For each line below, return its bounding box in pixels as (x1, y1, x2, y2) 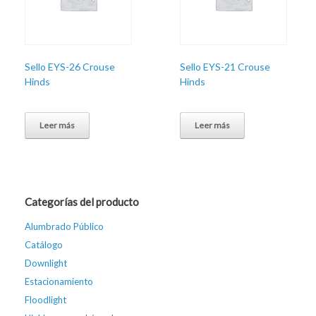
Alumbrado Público (25, 220, 104, 232)
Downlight (25, 257, 67, 269)
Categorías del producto (25, 195, 139, 208)
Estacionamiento (25, 275, 93, 287)
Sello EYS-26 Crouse (25, 60, 115, 73)
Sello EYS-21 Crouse (180, 60, 271, 73)
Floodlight (25, 293, 66, 305)
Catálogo (25, 238, 63, 250)
